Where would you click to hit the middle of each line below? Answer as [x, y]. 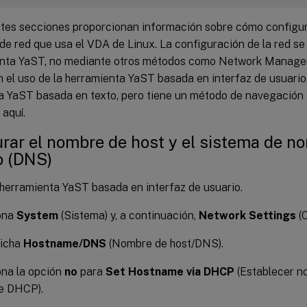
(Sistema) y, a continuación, [128, 215]
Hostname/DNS [65, 243]
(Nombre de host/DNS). [165, 243]
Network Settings [247, 215]
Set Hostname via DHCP [170, 271]
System [37, 215]
